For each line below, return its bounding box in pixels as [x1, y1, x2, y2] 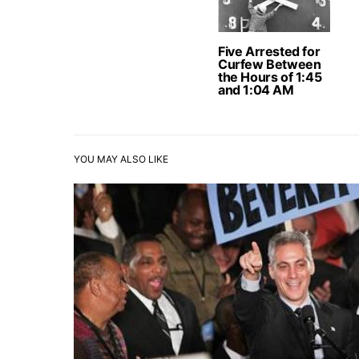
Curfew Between [218, 56, 321, 72]
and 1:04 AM [218, 82, 294, 98]
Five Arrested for [218, 43, 321, 59]
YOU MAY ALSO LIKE [74, 153, 168, 165]
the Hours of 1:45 [218, 69, 322, 85]
